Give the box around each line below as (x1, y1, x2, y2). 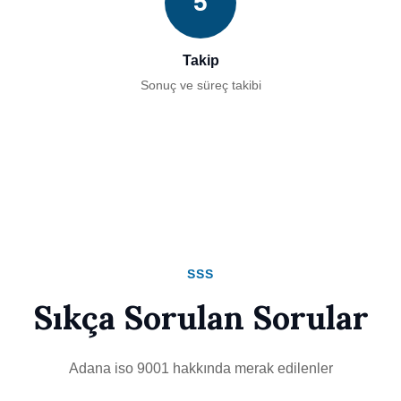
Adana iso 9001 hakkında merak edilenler (68, 361, 333, 376)
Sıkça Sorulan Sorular (32, 297, 369, 338)
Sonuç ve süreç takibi (140, 78, 261, 92)
